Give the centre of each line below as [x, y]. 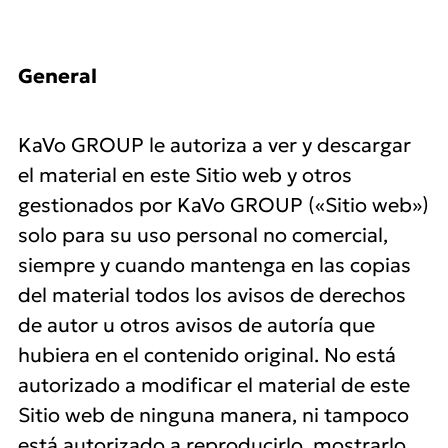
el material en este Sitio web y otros [185, 175]
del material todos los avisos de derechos [212, 295]
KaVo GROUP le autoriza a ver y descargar [214, 145]
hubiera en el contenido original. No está [207, 355]
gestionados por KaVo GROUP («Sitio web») [223, 205]
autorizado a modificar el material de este [214, 385]
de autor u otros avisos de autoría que [196, 325]
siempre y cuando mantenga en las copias [214, 265]
